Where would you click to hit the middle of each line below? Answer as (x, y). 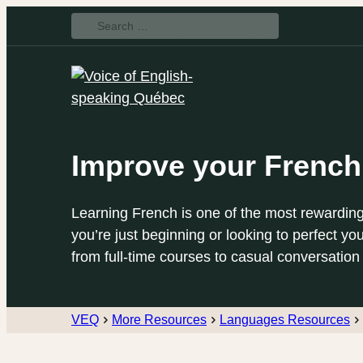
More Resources (159, 320)
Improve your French (216, 166)
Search (95, 23)
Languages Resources (285, 320)
